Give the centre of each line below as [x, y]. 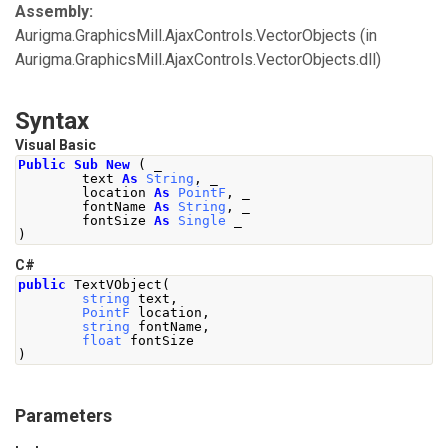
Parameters [63, 415]
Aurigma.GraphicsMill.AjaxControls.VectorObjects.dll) [198, 59]
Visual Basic [55, 145]
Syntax [52, 121]
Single [202, 220]
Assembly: [54, 11]
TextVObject [118, 284]
